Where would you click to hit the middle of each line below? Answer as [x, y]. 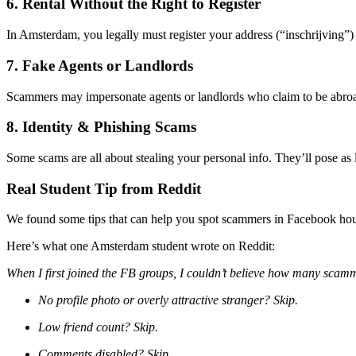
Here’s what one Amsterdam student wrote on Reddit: [141, 246]
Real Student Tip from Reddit [104, 188]
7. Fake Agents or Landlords [100, 65]
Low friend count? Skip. [98, 327]
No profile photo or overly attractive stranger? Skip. [168, 300]
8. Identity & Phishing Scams [101, 127]
